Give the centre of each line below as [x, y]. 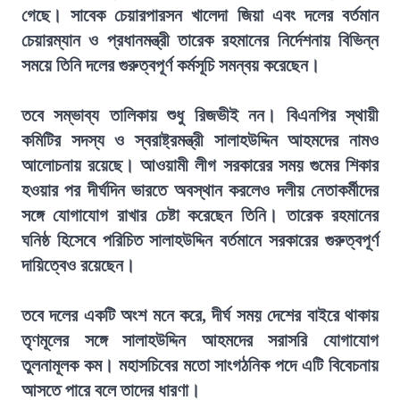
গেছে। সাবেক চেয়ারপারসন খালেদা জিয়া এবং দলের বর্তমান [200, 15]
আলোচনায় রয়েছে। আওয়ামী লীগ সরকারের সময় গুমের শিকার [200, 165]
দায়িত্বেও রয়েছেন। [78, 265]
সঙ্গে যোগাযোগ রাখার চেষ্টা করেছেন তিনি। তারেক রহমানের [200, 215]
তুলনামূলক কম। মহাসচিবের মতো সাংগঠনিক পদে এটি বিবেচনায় [200, 365]
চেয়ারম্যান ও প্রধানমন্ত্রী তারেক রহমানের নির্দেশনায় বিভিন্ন [200, 40]
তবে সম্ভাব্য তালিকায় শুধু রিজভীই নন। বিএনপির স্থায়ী [200, 115]
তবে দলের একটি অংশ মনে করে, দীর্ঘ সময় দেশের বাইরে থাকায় [200, 315]
